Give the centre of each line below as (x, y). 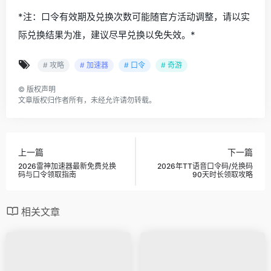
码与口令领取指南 (47, 174)
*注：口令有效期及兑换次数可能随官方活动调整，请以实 (134, 17)
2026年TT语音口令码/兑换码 (205, 166)
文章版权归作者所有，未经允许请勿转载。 (87, 100)
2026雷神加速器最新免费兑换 (67, 166)
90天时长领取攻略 (223, 174)
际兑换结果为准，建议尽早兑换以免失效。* (107, 35)
